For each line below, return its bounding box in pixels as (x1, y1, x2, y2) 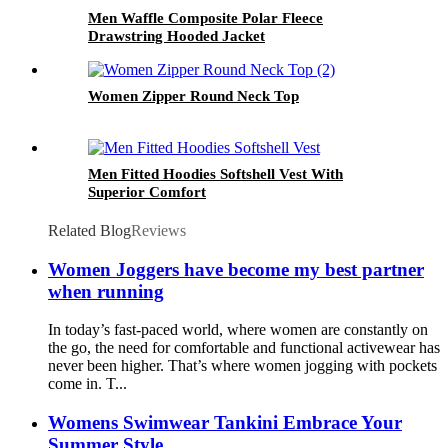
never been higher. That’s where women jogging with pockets (48, 357, 437, 375)
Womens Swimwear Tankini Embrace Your (48, 412, 402, 434)
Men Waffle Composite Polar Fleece (88, 9, 323, 26)
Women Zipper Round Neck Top (88, 87, 299, 104)
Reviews (131, 221, 186, 239)
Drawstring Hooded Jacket (88, 27, 265, 44)
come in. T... (48, 375, 127, 393)
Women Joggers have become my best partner (48, 258, 424, 280)
